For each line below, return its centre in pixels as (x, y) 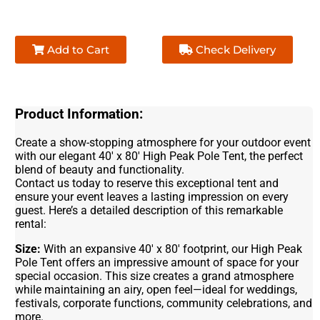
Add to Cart (77, 50)
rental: (31, 224)
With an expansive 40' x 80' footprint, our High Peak (172, 249)
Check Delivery (235, 50)
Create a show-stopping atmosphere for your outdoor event (163, 142)
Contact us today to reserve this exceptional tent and (147, 183)
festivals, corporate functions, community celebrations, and (164, 303)
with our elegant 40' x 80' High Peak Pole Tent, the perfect (159, 156)
